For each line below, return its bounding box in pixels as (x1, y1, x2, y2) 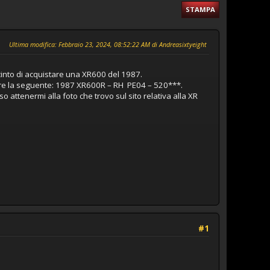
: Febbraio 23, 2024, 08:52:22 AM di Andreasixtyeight (55, 39, 207, 49)
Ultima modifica (9, 39, 55, 49)
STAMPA (186, 4, 215, 14)
